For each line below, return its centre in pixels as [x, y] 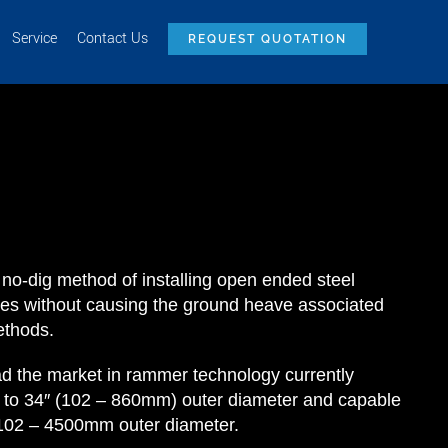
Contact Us [113, 38]
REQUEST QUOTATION [268, 38]
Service [35, 38]
